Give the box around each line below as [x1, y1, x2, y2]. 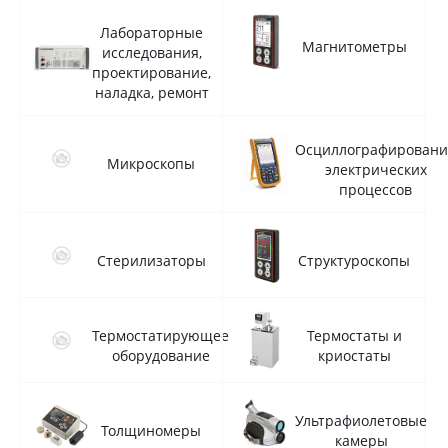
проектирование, [92, 63, 211, 82]
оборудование [111, 346, 210, 365]
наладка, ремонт [94, 83, 209, 102]
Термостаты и [306, 326, 402, 345]
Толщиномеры [101, 421, 201, 440]
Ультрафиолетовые [295, 411, 427, 430]
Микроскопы [107, 154, 195, 173]
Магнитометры [301, 37, 407, 56]
